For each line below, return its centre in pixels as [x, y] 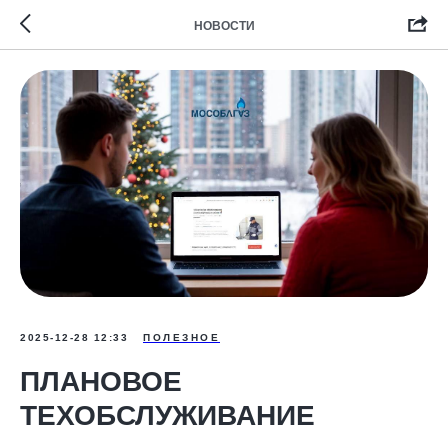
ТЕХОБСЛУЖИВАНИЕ [167, 415]
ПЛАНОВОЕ [101, 381]
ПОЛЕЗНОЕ [181, 337]
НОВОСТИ [224, 25]
